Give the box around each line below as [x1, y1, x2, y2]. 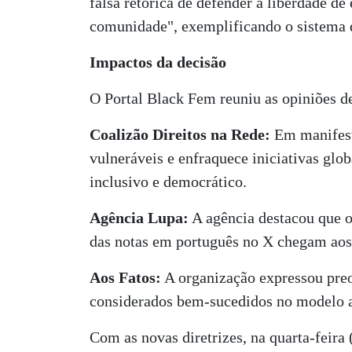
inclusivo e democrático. [90, 173, 247, 190]
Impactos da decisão [90, 53, 226, 71]
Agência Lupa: [90, 209, 189, 226]
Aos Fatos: [90, 269, 161, 286]
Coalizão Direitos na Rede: [90, 126, 270, 143]
